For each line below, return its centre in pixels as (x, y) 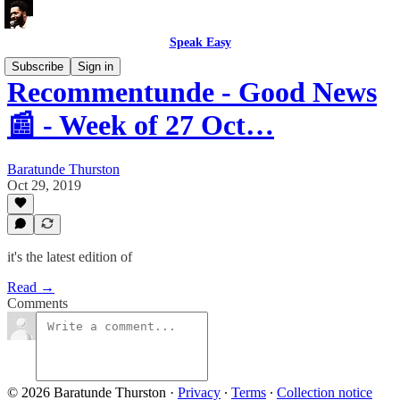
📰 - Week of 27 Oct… (141, 125)
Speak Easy (200, 42)
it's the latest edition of (70, 257)
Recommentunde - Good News (192, 92)
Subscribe (37, 67)
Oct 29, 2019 (44, 185)
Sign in (96, 67)
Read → (31, 287)
